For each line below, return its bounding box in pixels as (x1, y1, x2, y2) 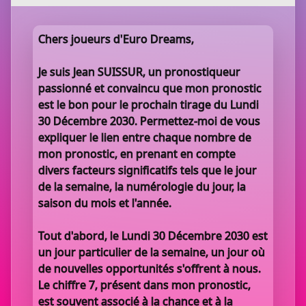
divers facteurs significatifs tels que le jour (38, 163, 257, 178)
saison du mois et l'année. (38, 195, 171, 210)
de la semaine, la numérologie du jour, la (38, 179, 246, 194)
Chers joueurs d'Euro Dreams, (38, 31, 194, 46)
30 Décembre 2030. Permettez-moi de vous (38, 113, 260, 128)
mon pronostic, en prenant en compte (38, 146, 236, 161)
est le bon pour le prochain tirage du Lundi (38, 97, 259, 112)
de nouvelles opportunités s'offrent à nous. (38, 261, 261, 276)
